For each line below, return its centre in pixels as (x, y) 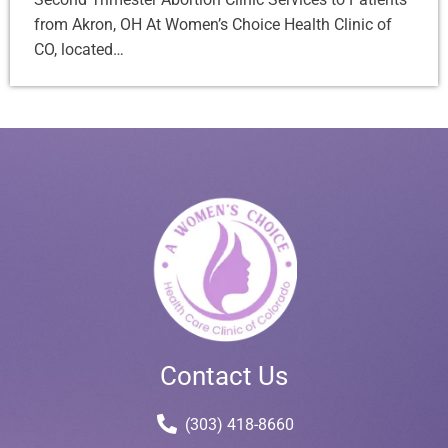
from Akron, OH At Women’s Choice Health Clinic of (213, 25)
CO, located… (79, 50)
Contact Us (224, 376)
